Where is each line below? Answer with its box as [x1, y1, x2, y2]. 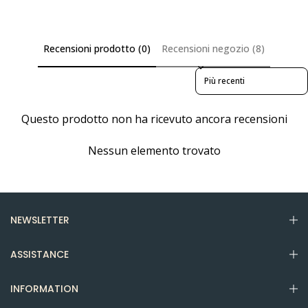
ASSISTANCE [10, 247, 69, 261]
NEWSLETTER [10, 212, 69, 227]
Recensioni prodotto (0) [43, 42, 151, 56]
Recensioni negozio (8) [162, 42, 265, 56]
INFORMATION [10, 281, 78, 296]
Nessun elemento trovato [87, 142, 221, 158]
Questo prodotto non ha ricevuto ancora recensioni [21, 111, 287, 126]
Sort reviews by [195, 67, 254, 79]
